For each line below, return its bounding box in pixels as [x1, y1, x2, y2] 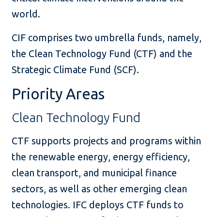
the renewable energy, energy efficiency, [12, 151, 190, 163]
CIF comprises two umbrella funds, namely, [12, 32, 201, 44]
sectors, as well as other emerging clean [12, 183, 187, 195]
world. [12, 8, 40, 20]
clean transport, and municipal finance [12, 167, 177, 179]
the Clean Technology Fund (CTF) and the [12, 48, 192, 60]
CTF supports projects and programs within [12, 135, 201, 147]
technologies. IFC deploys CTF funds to [12, 199, 184, 211]
